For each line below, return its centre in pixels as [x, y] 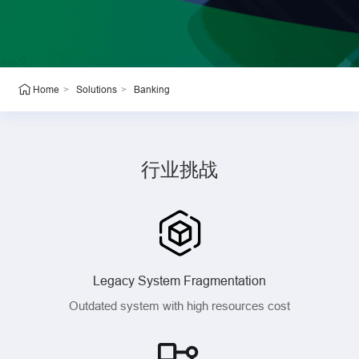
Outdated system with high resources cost [179, 305]
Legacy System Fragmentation [179, 280]
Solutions [96, 90]
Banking [151, 89]
